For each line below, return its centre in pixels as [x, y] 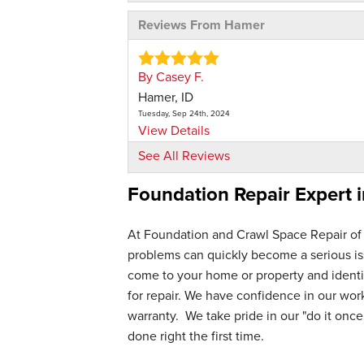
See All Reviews [184, 155]
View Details [174, 130]
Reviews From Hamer [201, 24]
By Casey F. [171, 76]
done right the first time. [196, 336]
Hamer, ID [166, 97]
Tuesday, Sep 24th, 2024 [184, 113]
